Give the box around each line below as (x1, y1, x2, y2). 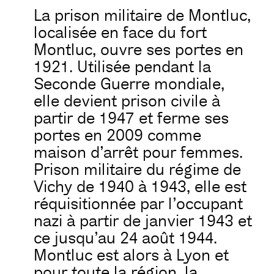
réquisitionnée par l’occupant (34, 194, 243, 214)
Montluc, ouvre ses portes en (34, 40, 243, 60)
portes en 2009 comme (34, 125, 201, 146)
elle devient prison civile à (34, 91, 220, 111)
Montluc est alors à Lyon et (34, 245, 229, 265)
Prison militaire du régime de (34, 160, 241, 180)
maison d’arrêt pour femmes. (34, 143, 243, 163)
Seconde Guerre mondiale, (34, 74, 224, 94)
